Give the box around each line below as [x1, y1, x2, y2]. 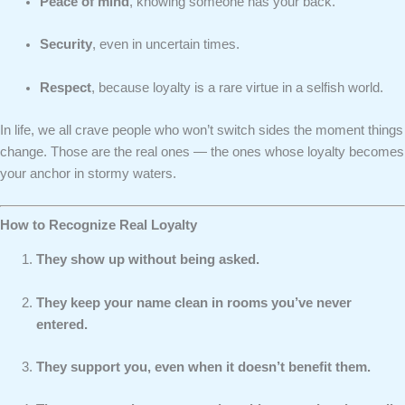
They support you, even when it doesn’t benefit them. [36, 359, 371, 374]
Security [39, 37, 92, 52]
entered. [36, 316, 88, 332]
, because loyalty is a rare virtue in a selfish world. [90, 80, 383, 95]
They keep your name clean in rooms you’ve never [36, 295, 352, 310]
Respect [39, 80, 91, 95]
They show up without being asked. [36, 252, 259, 268]
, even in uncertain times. [91, 37, 240, 52]
